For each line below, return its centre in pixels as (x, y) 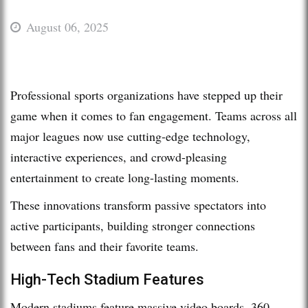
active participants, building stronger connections (133, 225)
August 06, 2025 (67, 26)
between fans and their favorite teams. (104, 246)
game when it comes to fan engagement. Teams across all (154, 115)
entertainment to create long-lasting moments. (127, 177)
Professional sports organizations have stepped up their (146, 95)
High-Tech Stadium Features (107, 279)
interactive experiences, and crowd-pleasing (119, 156)
